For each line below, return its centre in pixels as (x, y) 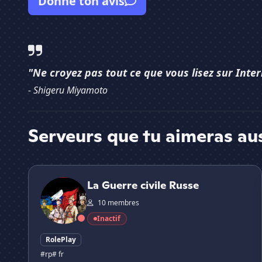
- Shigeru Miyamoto (68, 90)
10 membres (118, 203)
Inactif (109, 219)
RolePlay (61, 240)
